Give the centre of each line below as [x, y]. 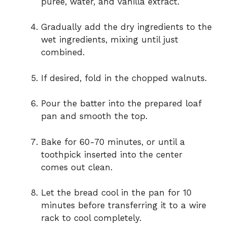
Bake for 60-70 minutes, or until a [113, 142]
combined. [63, 52]
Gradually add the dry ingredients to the [126, 27]
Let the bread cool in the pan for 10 [116, 193]
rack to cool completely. [91, 218]
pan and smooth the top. [94, 116]
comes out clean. [77, 167]
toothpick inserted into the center [112, 154]
